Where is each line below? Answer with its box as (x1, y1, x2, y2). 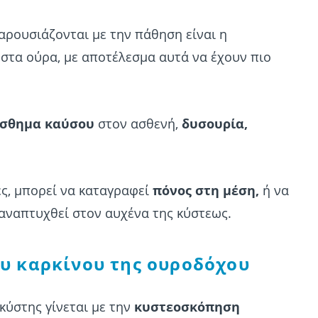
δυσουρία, (182, 115, 248, 133)
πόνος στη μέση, (153, 182, 263, 199)
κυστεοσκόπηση (134, 298, 240, 316)
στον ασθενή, (94, 115, 182, 133)
